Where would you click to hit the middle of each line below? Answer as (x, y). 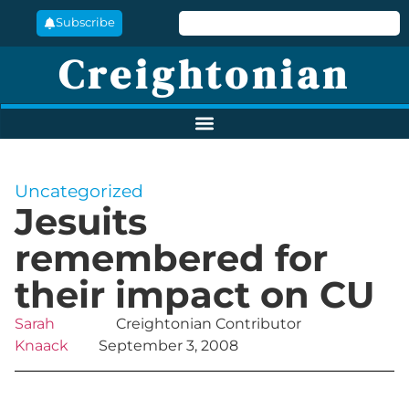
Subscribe (85, 23)
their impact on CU (195, 295)
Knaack (42, 346)
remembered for (171, 258)
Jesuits (81, 222)
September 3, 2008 (169, 346)
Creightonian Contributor (209, 324)
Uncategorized (79, 191)
